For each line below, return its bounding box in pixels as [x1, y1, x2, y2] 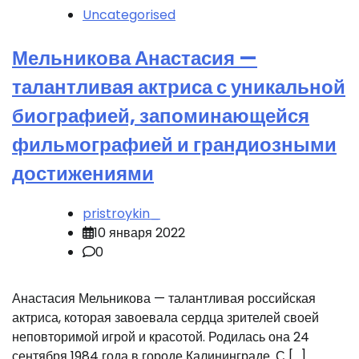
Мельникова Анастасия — [12, 45, 257, 72]
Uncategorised [83, 6, 175, 25]
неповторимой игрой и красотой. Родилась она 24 [12, 328, 309, 347]
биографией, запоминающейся [12, 103, 309, 130]
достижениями [12, 160, 154, 188]
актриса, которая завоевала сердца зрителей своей [12, 309, 319, 328]
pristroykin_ [83, 204, 160, 224]
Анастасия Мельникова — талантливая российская [12, 289, 316, 309]
